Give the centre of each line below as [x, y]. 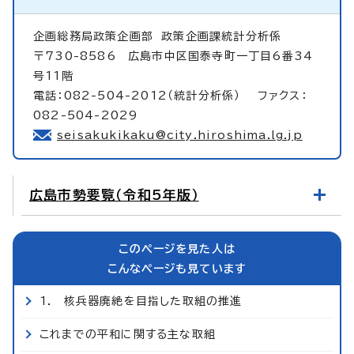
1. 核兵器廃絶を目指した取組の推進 [141, 301]
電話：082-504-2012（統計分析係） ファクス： [170, 96]
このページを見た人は [177, 249]
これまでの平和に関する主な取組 [128, 335]
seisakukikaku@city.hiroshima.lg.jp [180, 136]
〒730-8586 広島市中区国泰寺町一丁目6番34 [173, 56]
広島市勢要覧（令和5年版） [114, 195]
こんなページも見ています [177, 269]
